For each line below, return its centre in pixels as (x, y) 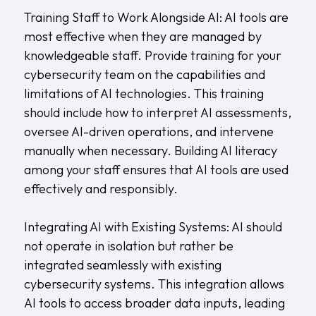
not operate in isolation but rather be (128, 245)
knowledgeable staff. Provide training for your (152, 55)
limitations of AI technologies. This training (144, 93)
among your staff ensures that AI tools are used (156, 169)
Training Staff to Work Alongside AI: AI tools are (156, 17)
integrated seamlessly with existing (122, 265)
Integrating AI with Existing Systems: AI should (153, 226)
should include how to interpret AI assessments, (157, 112)
